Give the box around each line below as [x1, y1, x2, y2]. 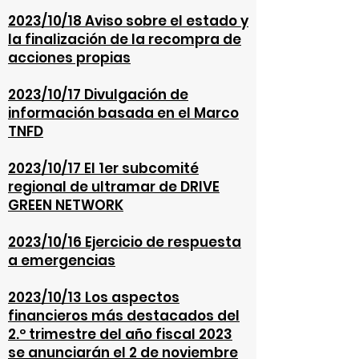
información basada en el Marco [8, 103, 239, 123]
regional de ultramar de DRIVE [8, 177, 220, 196]
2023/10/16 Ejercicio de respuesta [8, 232, 241, 252]
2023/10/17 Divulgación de [8, 85, 188, 104]
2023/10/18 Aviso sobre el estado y [8, 11, 248, 30]
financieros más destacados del [8, 306, 240, 325]
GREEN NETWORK [8, 196, 123, 215]
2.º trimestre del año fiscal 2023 [8, 325, 232, 344]
